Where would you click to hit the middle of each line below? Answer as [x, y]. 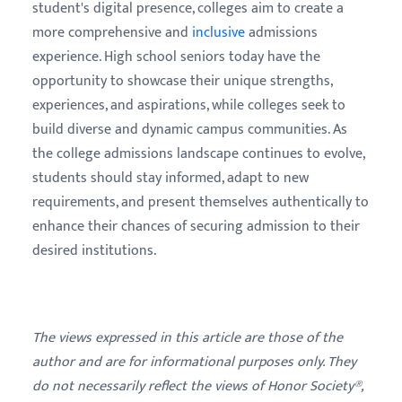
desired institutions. [94, 250]
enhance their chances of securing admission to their [196, 226]
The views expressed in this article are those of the [188, 337]
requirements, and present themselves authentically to [201, 202]
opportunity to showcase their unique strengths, [182, 81]
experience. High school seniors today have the [176, 57]
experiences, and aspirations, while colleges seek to [189, 105]
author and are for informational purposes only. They [194, 362]
